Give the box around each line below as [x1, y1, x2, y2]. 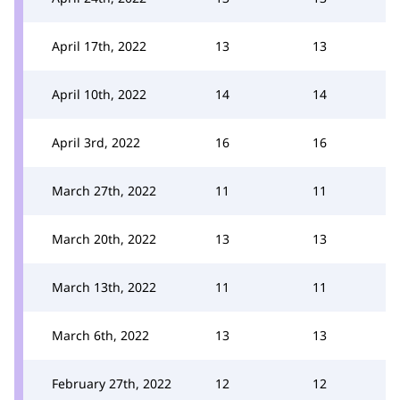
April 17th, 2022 [52, 37, 146, 54]
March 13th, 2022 [52, 278, 156, 296]
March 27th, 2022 [52, 181, 156, 199]
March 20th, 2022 [52, 229, 156, 247]
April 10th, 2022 [52, 85, 146, 103]
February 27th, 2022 [52, 374, 171, 392]
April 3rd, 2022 [52, 133, 140, 151]
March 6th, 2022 [52, 326, 149, 344]
